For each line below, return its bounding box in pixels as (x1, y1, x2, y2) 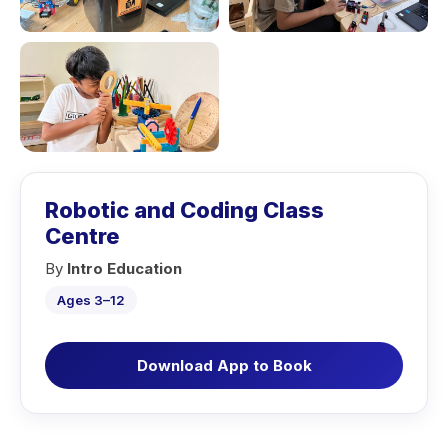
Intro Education (67, 259, 182, 278)
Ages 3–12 (57, 292, 125, 308)
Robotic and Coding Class (45, 197, 324, 223)
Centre (45, 223, 120, 249)
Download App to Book (136, 356, 312, 375)
